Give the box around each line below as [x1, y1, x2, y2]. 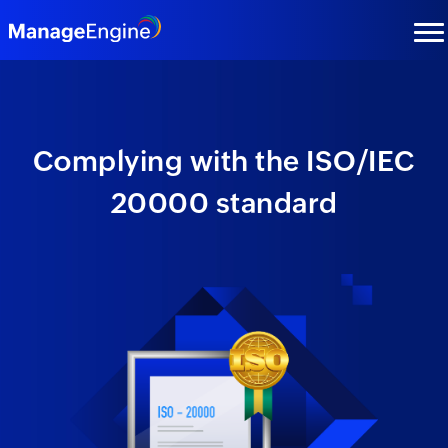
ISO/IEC [306, 144, 416, 177]
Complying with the [32, 144, 306, 177]
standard [209, 186, 338, 219]
